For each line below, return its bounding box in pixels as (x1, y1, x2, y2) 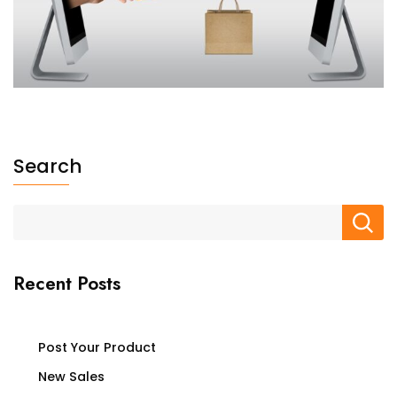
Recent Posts (13, 270, 121, 298)
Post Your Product (38, 339, 156, 357)
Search (13, 153, 82, 180)
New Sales (38, 368, 105, 386)
